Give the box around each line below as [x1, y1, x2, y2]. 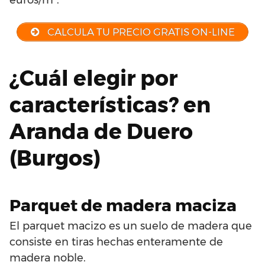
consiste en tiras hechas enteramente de [9, 235, 223, 249]
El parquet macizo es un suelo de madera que [9, 219, 252, 233]
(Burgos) [9, 145, 101, 172]
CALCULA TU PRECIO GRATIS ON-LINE [45, 25, 235, 38]
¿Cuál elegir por [9, 65, 177, 92]
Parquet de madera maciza [9, 195, 237, 216]
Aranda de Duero [9, 118, 193, 145]
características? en [9, 92, 211, 118]
